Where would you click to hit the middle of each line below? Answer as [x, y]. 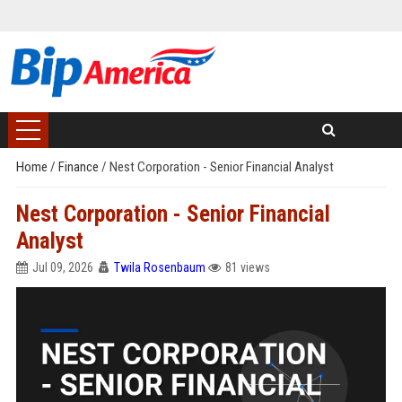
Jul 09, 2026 [62, 267]
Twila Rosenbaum [159, 267]
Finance [79, 167]
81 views [247, 267]
